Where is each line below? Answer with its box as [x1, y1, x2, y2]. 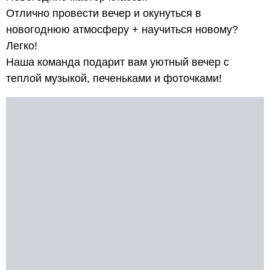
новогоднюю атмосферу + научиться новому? [6, 23, 238, 36]
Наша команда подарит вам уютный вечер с [6, 55, 229, 69]
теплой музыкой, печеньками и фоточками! [6, 72, 222, 85]
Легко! [6, 39, 37, 52]
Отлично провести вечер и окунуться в [6, 7, 201, 20]
